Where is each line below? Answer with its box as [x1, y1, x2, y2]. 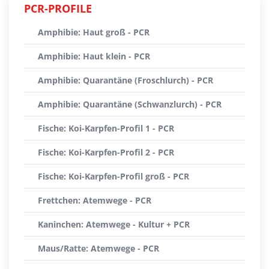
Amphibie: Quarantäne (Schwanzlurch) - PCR [38, 98, 222, 110]
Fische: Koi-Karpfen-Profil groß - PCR [38, 171, 189, 182]
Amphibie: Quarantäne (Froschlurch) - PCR [38, 74, 213, 86]
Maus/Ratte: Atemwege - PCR [38, 243, 159, 254]
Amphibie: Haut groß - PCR [38, 26, 150, 38]
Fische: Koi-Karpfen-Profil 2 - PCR [38, 147, 174, 158]
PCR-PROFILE [24, 1, 92, 16]
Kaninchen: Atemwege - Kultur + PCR [38, 219, 190, 230]
